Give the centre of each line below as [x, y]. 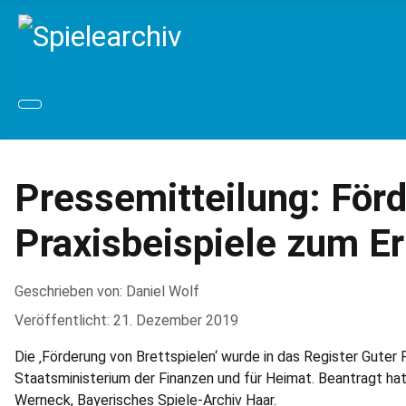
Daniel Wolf [163, 291]
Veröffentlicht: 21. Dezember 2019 [126, 320]
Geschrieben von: [70, 291]
